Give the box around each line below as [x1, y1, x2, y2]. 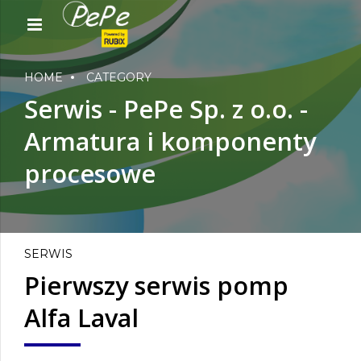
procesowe [24, 156, 156, 190]
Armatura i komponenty [24, 123, 316, 158]
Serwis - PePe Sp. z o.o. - [24, 91, 308, 126]
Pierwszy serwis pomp [24, 268, 288, 302]
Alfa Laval [24, 300, 139, 334]
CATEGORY [86, 70, 151, 85]
